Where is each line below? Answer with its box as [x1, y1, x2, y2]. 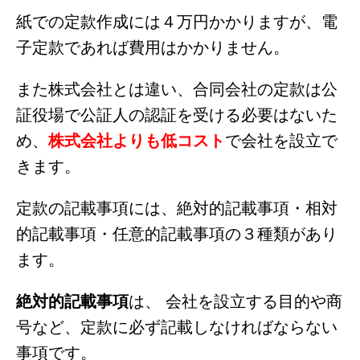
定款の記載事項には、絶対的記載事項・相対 [16, 194, 337, 219]
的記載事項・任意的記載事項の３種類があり [16, 220, 337, 244]
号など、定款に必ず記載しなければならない [16, 313, 337, 337]
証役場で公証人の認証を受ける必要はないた [16, 101, 337, 125]
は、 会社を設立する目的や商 [129, 288, 342, 312]
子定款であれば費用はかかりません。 [16, 34, 289, 58]
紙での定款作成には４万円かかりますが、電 [16, 8, 337, 32]
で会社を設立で [225, 127, 337, 151]
